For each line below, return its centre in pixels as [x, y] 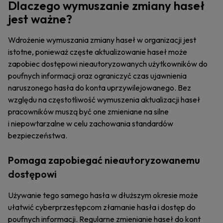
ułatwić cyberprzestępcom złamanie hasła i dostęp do [102, 207]
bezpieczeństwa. [38, 135]
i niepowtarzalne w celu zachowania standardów [91, 123]
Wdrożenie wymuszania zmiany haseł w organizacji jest [102, 40]
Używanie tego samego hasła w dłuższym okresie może [103, 195]
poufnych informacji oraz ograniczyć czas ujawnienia [97, 76]
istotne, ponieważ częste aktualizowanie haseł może [98, 52]
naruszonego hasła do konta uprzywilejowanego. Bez [100, 88]
